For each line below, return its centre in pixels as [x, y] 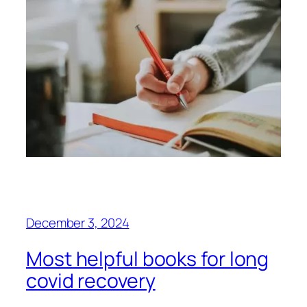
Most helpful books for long [148, 259]
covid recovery [91, 281]
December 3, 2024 [78, 223]
